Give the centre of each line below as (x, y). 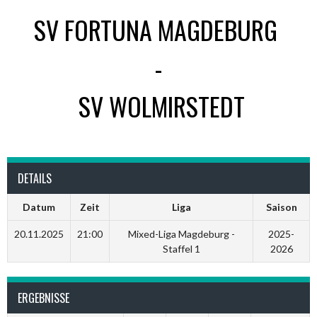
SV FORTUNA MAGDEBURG (156, 29)
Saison (281, 207)
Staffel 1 (181, 249)
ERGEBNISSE (44, 298)
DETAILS (35, 178)
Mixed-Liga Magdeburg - (181, 234)
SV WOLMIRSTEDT (161, 106)
